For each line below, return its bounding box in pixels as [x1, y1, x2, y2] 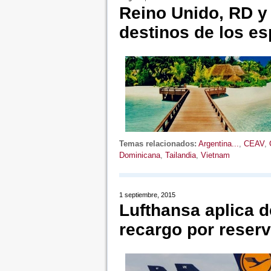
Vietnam [200, 151, 230, 160]
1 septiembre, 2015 [119, 191, 175, 198]
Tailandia [165, 151, 196, 160]
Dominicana [119, 151, 160, 160]
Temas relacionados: [119, 139, 197, 148]
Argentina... [198, 139, 239, 148]
